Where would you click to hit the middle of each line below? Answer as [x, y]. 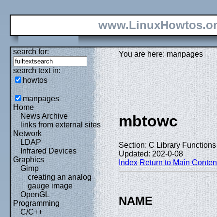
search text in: [37, 70]
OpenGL [35, 194]
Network [27, 133]
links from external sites [61, 125]
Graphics [29, 160]
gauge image [50, 186]
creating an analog [60, 177]
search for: [31, 52]
